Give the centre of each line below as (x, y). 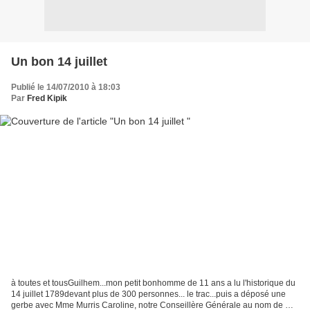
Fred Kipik (47, 98)
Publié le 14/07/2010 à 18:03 (66, 87)
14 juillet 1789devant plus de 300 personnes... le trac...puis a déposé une (148, 294)
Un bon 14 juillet (59, 61)
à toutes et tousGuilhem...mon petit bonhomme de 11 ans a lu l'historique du (153, 283)
